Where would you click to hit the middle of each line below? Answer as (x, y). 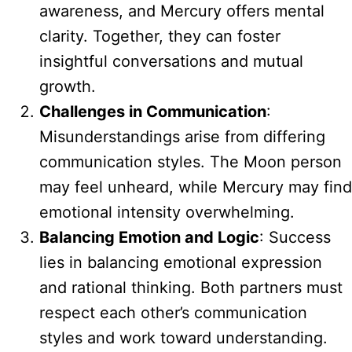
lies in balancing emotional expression (181, 262)
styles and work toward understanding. (183, 337)
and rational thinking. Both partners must (191, 287)
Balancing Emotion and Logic (149, 237)
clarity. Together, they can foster (160, 36)
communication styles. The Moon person (191, 161)
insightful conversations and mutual (171, 61)
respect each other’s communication (173, 312)
